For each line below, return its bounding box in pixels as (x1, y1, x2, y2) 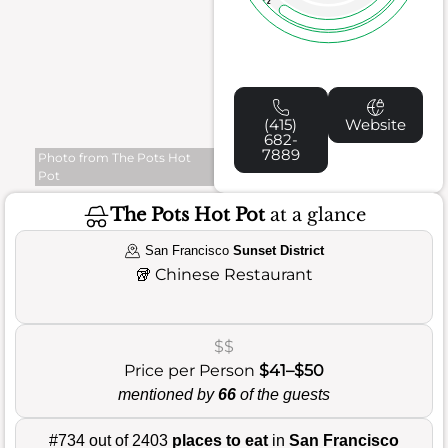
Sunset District (232, 242, 324, 258)
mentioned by (118, 385, 218, 403)
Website (345, 114, 407, 134)
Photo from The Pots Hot (38, 149, 191, 165)
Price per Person (124, 360, 259, 380)
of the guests (236, 385, 330, 403)
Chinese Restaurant (155, 264, 313, 284)
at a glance (264, 204, 366, 227)
